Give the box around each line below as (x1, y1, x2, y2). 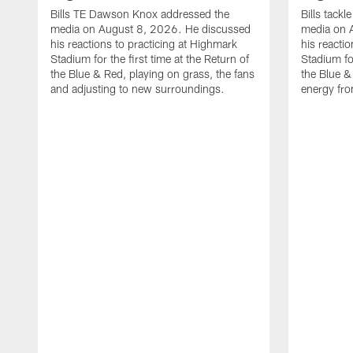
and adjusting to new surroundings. (50, 81, 225, 95)
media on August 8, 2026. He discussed (50, 21, 251, 35)
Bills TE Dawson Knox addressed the (50, 6, 229, 20)
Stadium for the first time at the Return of (50, 51, 249, 65)
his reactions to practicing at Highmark (50, 36, 237, 50)
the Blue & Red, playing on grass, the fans (50, 66, 255, 80)
